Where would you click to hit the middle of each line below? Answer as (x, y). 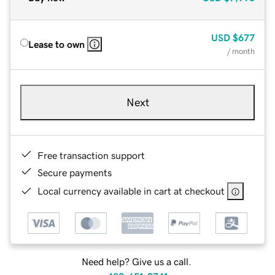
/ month (241, 51)
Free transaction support (91, 155)
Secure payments (75, 172)
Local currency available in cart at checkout (131, 191)
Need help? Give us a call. (136, 262)
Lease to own (56, 44)
